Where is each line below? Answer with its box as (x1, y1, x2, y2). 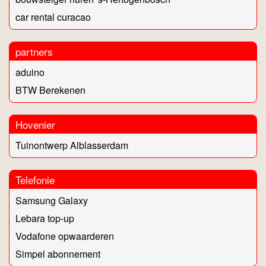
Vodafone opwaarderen (15, 229, 114, 243)
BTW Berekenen (15, 83, 85, 97)
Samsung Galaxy (15, 194, 88, 208)
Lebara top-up (15, 211, 74, 226)
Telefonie (15, 172, 55, 188)
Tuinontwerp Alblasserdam (15, 138, 128, 153)
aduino (15, 65, 45, 80)
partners (15, 44, 53, 59)
